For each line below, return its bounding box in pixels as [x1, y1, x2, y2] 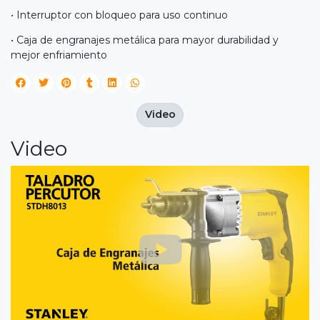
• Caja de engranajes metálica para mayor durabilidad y [11, 34, 279, 47]
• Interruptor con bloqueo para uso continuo [11, 9, 228, 22]
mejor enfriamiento [11, 49, 107, 62]
